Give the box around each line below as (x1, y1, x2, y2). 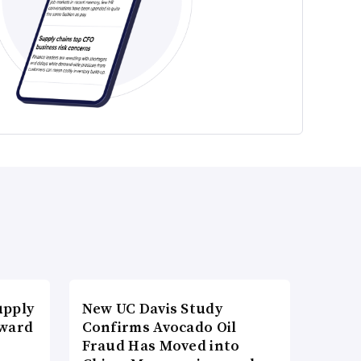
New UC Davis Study (81, 297, 222, 318)
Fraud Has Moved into (81, 334, 240, 355)
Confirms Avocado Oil (81, 316, 237, 337)
